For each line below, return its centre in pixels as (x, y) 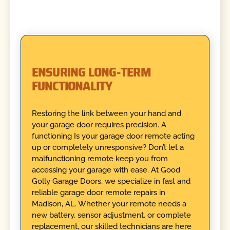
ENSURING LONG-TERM (91, 72)
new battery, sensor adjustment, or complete (111, 215)
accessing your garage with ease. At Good (106, 170)
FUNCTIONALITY (72, 86)
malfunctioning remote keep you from (100, 158)
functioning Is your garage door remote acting (113, 136)
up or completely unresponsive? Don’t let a (108, 147)
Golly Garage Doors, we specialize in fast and (111, 181)
